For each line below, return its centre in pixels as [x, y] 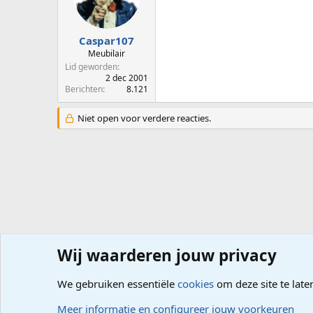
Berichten [84, 89]
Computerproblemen [147, 269]
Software [222, 269]
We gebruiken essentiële [117, 284]
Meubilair [107, 54]
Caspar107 [107, 41]
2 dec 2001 [127, 78]
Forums [73, 269]
